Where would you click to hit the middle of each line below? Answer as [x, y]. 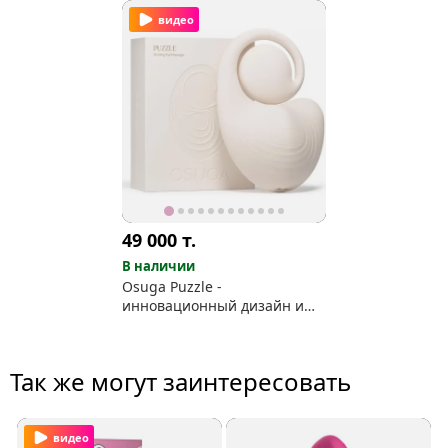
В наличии [158, 266]
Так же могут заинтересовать [180, 382]
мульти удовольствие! [196, 325]
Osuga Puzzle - [171, 287]
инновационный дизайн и [212, 306]
